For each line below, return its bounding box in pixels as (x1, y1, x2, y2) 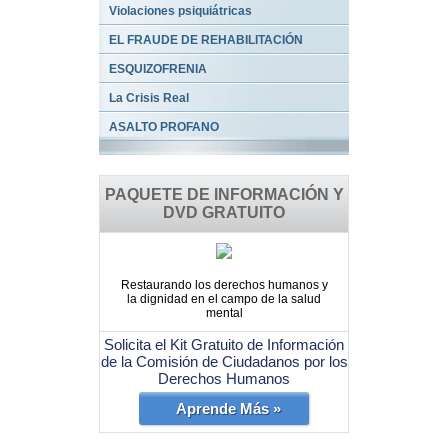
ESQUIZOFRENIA (109, 61, 207, 76)
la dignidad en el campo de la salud (127, 291, 321, 306)
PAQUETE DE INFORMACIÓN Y (104, 185, 344, 203)
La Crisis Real (109, 90, 189, 105)
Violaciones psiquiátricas (109, 3, 252, 18)
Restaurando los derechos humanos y (120, 277, 328, 292)
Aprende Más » (175, 399, 281, 417)
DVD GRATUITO (163, 203, 285, 221)
